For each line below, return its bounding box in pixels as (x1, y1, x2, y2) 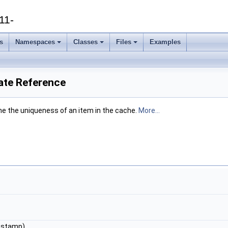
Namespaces (15, 38, 55, 46)
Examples (150, 38, 181, 46)
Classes (73, 38, 98, 46)
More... (138, 106, 160, 115)
